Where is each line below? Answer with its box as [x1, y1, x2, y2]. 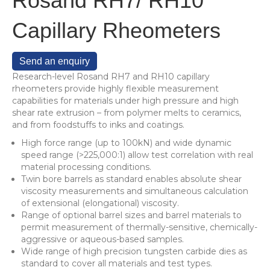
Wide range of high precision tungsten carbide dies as [21, 245, 247, 257]
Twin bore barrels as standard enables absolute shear [21, 173, 242, 184]
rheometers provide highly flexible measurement [12, 83, 219, 94]
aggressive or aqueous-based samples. [21, 233, 184, 245]
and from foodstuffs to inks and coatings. [12, 119, 184, 130]
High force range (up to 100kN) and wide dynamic [21, 137, 231, 148]
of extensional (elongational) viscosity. [21, 197, 179, 209]
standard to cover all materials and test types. [21, 257, 212, 269]
